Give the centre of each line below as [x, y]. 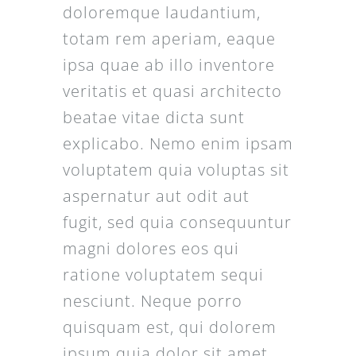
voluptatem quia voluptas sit [176, 170]
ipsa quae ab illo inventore [168, 65]
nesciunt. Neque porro [152, 301]
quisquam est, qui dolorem [169, 327]
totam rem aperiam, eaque [169, 39]
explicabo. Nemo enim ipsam [178, 144]
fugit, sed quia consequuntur [177, 222]
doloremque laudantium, [161, 13]
